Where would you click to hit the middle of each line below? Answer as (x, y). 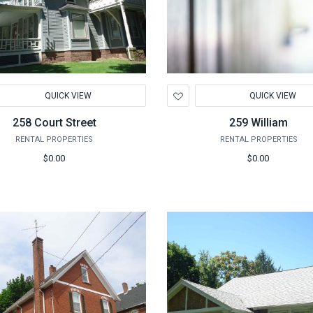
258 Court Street (54, 123)
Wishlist (206, 120)
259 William (259, 123)
